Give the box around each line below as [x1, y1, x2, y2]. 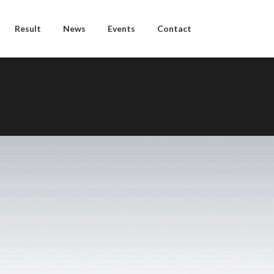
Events [108, 23, 135, 34]
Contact [157, 23, 191, 34]
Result [15, 23, 41, 34]
